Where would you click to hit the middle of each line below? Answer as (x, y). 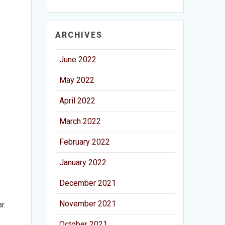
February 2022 (85, 142)
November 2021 (88, 203)
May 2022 (77, 80)
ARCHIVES (79, 35)
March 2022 (80, 121)
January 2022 (83, 162)
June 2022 (78, 59)
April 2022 (78, 100)
